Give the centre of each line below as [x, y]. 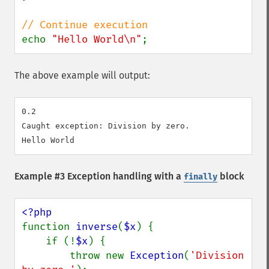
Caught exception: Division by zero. [106, 126]
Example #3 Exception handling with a [99, 176]
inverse [97, 227]
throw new [100, 255]
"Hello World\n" [97, 39]
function [49, 227]
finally [201, 177]
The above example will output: [82, 75]
